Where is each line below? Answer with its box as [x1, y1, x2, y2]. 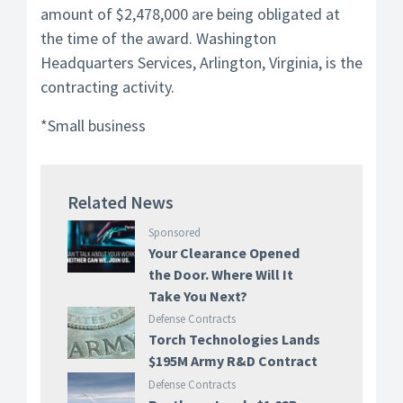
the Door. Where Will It [148, 265, 293, 283]
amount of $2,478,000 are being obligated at [40, 4, 340, 24]
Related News [67, 191, 174, 213]
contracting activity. [40, 76, 175, 97]
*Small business [40, 115, 146, 136]
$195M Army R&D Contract [148, 352, 318, 370]
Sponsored [148, 225, 201, 240]
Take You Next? [148, 287, 247, 305]
